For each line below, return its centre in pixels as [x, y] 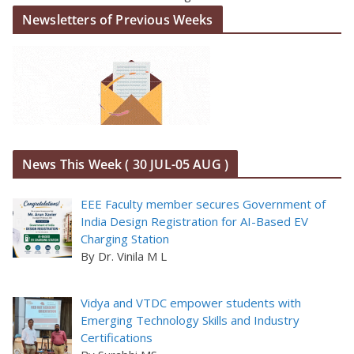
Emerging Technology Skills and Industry [190, 320]
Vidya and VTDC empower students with [191, 302]
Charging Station [125, 238]
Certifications [117, 337]
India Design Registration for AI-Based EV [195, 221]
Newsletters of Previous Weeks [118, 19]
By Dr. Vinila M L [124, 256]
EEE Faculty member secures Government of [203, 203]
